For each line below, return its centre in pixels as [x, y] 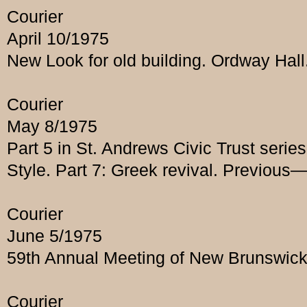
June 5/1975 [54, 236]
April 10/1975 [58, 39]
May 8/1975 [52, 126]
